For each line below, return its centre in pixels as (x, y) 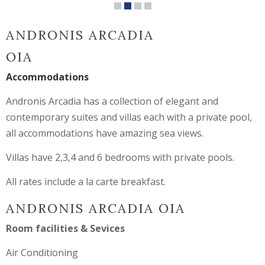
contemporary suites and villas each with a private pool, (129, 117)
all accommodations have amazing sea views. (105, 133)
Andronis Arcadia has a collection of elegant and (112, 101)
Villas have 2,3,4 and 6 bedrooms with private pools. (120, 158)
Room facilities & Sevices (65, 229)
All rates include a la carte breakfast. (86, 182)
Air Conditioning (42, 253)
